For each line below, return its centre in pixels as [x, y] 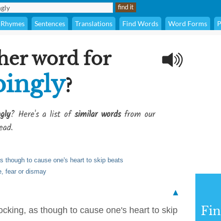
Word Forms [188, 23]
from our [138, 115]
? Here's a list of [42, 115]
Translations [94, 23]
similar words [98, 115]
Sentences [50, 23]
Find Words [140, 23]
